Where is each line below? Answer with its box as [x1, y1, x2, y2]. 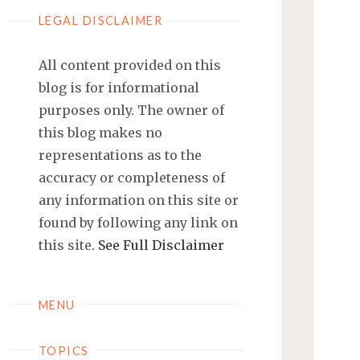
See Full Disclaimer [98, 236, 224, 253]
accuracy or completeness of [39, 169, 225, 186]
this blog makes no [39, 124, 162, 141]
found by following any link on [39, 214, 238, 231]
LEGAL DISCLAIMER [38, 14, 163, 27]
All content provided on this [39, 56, 221, 73]
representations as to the [39, 146, 202, 163]
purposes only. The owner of [39, 101, 224, 118]
